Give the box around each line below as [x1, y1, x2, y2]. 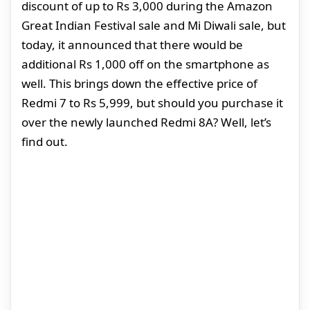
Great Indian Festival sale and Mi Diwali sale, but [21, 17, 286, 33]
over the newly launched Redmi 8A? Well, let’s [21, 113, 271, 130]
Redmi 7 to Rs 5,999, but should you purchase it [21, 94, 283, 111]
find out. [21, 133, 68, 149]
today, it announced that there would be [21, 36, 243, 53]
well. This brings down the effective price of [21, 75, 257, 91]
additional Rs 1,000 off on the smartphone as [21, 55, 269, 72]
